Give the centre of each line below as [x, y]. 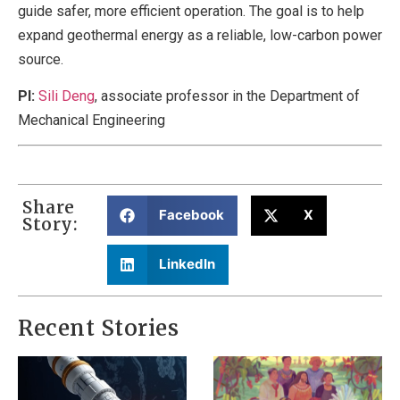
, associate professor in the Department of [227, 96]
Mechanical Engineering [92, 120]
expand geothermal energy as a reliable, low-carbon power [200, 35]
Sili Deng [67, 96]
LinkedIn [187, 264]
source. [41, 59]
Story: [50, 224]
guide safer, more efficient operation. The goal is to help [191, 11]
